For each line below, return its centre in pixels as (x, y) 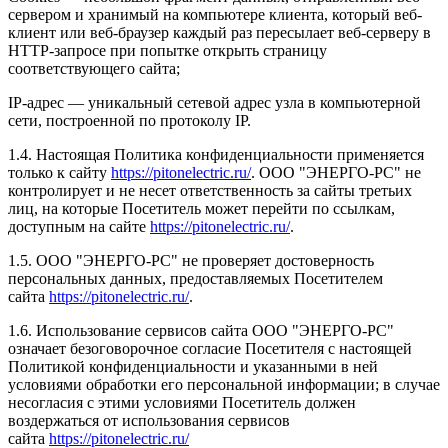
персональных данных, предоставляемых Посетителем (195, 279)
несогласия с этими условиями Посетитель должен (182, 403)
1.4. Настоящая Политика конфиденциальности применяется (216, 155)
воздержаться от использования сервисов (149, 421)
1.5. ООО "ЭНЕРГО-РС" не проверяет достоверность (191, 261)
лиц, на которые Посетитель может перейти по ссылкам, (201, 209)
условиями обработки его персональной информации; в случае (224, 385)
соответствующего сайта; (94, 69)
